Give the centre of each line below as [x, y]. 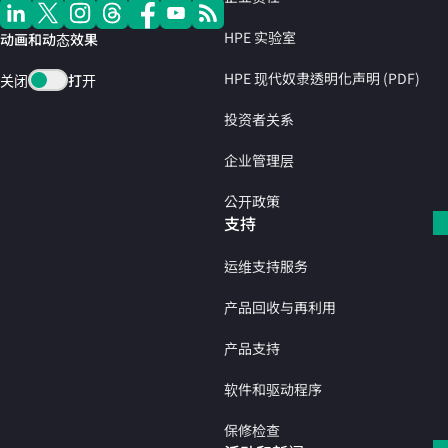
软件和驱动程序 [273, 388]
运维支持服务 [266, 265]
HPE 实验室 [260, 36]
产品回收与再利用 [280, 306]
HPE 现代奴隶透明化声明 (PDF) [322, 77]
